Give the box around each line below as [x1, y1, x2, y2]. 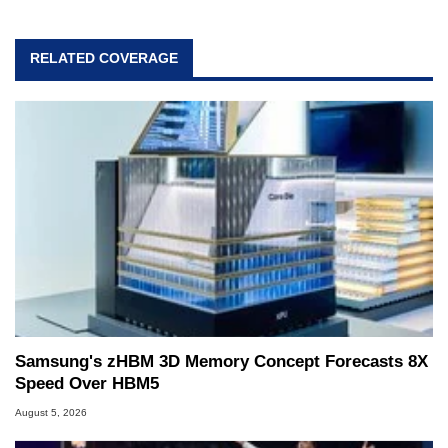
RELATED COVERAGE [30, 50, 178, 67]
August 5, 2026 [15, 407, 87, 419]
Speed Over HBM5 [15, 374, 159, 394]
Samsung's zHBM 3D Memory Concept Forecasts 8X [15, 352, 428, 372]
